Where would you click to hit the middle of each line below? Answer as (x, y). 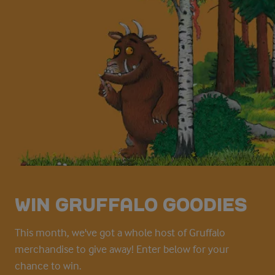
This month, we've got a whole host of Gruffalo (120, 233)
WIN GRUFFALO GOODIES (131, 205)
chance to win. (48, 266)
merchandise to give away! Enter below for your (122, 250)
